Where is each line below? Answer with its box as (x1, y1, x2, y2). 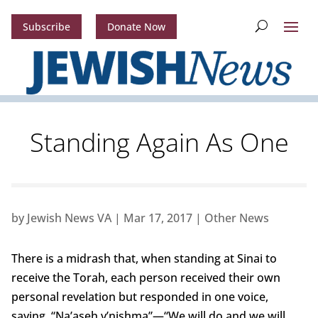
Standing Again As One (29, 125, 289, 160)
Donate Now (106, 20, 165, 34)
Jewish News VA (26, 210, 111, 226)
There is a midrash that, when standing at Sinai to (11, 251, 277, 267)
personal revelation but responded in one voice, (11, 289, 268, 305)
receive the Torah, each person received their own (11, 270, 280, 286)
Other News (204, 210, 269, 226)
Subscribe (22, 20, 70, 34)
